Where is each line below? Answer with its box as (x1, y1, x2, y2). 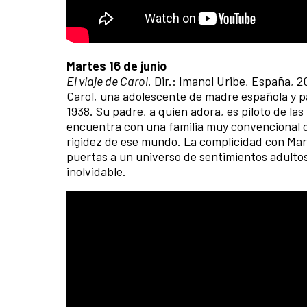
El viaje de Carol (66, 73, 148, 88)
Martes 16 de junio (66, 58, 167, 73)
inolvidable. (66, 163, 129, 179)
